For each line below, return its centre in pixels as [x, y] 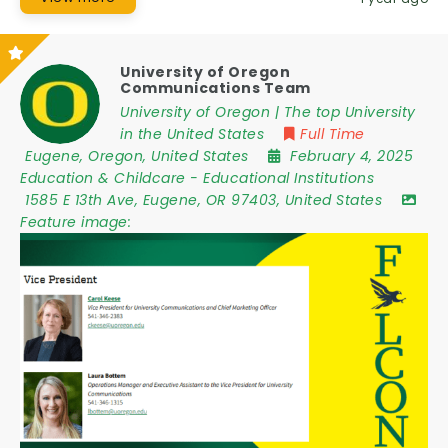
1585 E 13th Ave [80, 200]
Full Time [332, 134]
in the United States [192, 134]
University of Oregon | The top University [268, 112]
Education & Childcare [103, 178]
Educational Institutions [288, 178]
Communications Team [215, 88]
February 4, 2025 [351, 156]
